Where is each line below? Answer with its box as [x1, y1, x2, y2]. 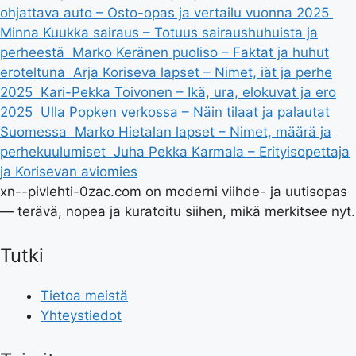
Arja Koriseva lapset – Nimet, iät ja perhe [73, 64, 332, 80]
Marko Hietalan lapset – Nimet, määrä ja [75, 123, 331, 140]
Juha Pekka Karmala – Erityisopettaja [114, 143, 350, 160]
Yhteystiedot [41, 308, 122, 323]
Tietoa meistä [41, 288, 128, 304]
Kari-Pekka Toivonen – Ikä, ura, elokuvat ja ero [41, 83, 336, 100]
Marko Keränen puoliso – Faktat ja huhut [72, 44, 329, 60]
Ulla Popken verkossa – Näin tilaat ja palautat [41, 103, 330, 120]
